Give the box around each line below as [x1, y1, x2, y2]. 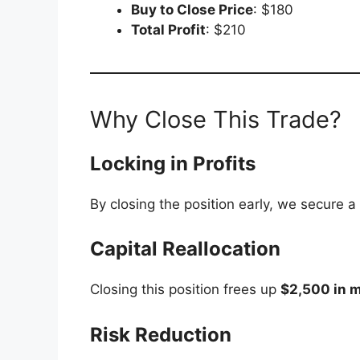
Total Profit [131, 21, 206, 38]
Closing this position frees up [90, 281, 280, 298]
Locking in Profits [90, 151, 256, 175]
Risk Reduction [90, 322, 231, 346]
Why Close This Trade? [90, 104, 342, 133]
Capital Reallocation [90, 237, 280, 261]
